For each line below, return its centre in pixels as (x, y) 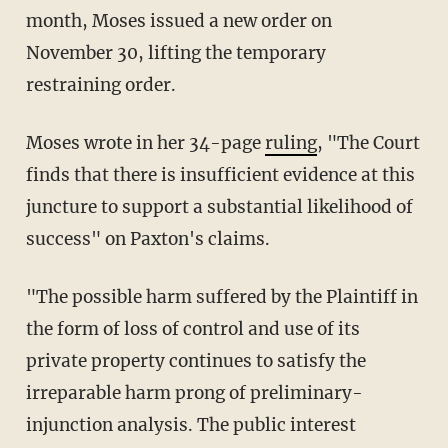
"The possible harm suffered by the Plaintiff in (36, 296)
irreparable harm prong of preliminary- (194, 392)
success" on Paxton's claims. (147, 238)
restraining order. (100, 84)
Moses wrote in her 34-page (153, 142)
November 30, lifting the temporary (175, 52)
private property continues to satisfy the (195, 360)
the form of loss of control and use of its (192, 328)
